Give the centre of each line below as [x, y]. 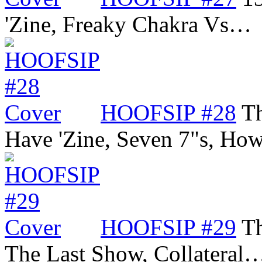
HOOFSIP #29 [168, 227]
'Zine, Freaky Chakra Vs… [128, 24]
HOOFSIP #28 [168, 112]
